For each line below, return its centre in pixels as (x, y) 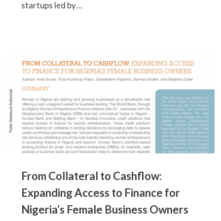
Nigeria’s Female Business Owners (105, 210)
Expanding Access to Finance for (100, 193)
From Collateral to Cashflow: (91, 176)
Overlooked (28, 6)
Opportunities (32, 17)
